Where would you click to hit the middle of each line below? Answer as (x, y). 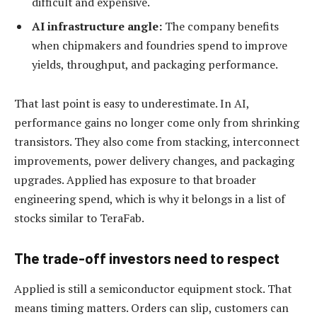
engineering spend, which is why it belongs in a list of (150, 199)
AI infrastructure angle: (97, 26)
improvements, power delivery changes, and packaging (154, 161)
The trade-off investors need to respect (147, 258)
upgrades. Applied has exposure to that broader (135, 180)
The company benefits (220, 26)
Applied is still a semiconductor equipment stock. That (153, 289)
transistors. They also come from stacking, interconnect (157, 142)
